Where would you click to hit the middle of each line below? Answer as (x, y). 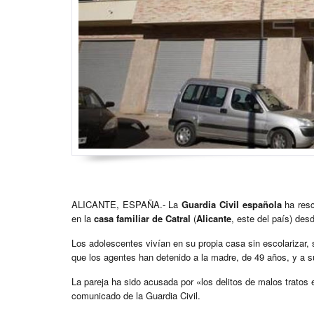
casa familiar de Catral (142, 219)
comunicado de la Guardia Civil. (136, 296)
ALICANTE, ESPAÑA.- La (127, 205)
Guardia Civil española (232, 205)
